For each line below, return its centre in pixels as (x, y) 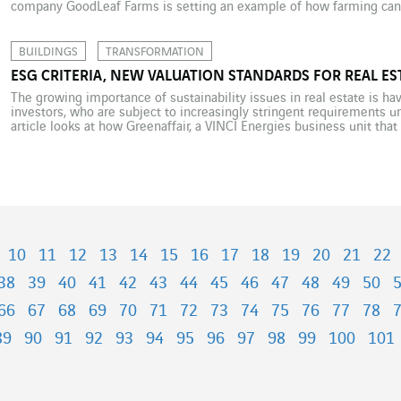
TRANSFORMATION (154, 51)
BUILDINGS (48, 51)
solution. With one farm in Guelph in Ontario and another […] (183, 21)
